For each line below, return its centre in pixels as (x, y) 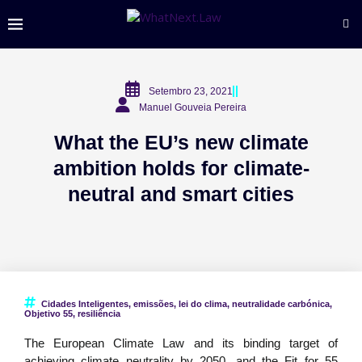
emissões (154, 304)
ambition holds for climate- (181, 168)
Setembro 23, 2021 (190, 91)
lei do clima (203, 304)
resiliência (99, 314)
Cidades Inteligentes (85, 304)
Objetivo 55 (48, 314)
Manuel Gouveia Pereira (193, 107)
